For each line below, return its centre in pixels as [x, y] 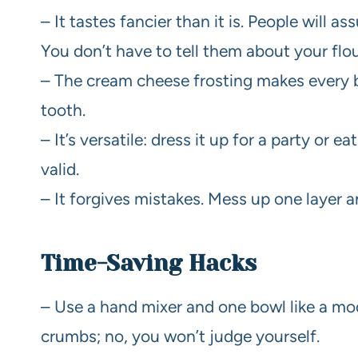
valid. [60, 169]
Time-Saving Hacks [149, 264]
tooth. [63, 110]
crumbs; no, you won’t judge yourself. [180, 336]
